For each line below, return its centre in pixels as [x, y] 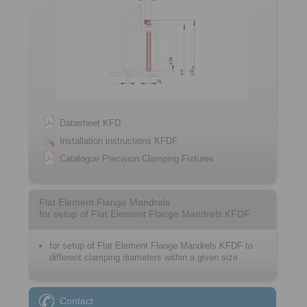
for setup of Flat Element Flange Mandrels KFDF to [151, 246]
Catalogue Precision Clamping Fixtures [137, 159]
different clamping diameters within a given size [144, 257]
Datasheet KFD [90, 123]
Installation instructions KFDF [119, 141]
